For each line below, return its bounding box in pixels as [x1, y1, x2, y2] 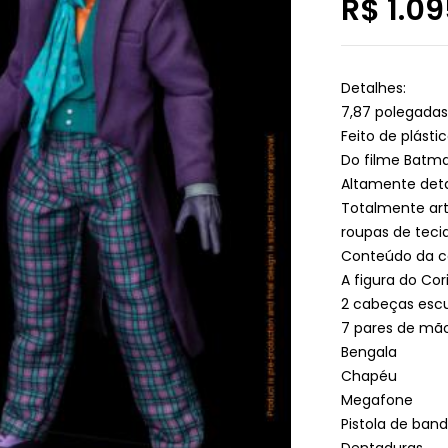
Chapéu [341, 366, 398, 386]
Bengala [341, 342, 398, 362]
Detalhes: [341, 78, 407, 98]
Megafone [341, 390, 414, 410]
